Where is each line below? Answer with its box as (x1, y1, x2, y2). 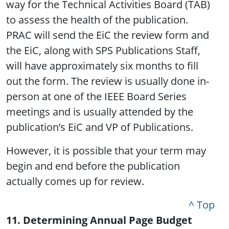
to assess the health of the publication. (6, 13, 188, 27)
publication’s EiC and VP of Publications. (6, 120, 193, 134)
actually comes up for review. (6, 174, 144, 189)
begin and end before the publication (6, 159, 180, 173)
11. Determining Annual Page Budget (6, 213, 192, 227)
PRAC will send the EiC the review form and (6, 28, 209, 42)
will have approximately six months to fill (6, 59, 198, 73)
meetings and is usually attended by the (6, 105, 193, 119)
